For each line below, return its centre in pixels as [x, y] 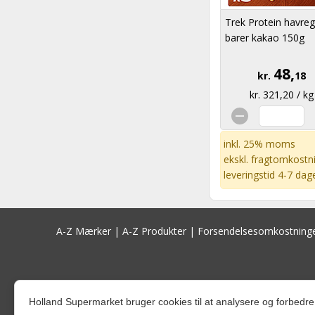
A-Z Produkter [154, 231]
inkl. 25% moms [259, 144]
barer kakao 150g [265, 38]
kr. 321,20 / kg [282, 95]
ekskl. [237, 159]
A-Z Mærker [84, 231]
